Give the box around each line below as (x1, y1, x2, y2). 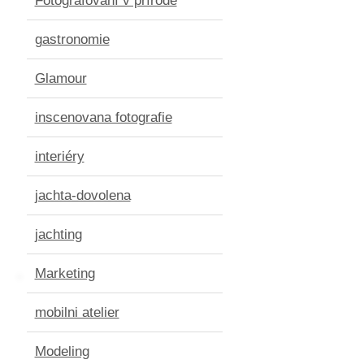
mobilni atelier (34, 304, 119, 320)
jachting (34, 226, 82, 242)
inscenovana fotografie (34, 109, 172, 125)
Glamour (34, 70, 87, 86)
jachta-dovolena (34, 187, 131, 203)
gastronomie (34, 31, 110, 47)
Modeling (34, 343, 89, 359)
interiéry (34, 148, 84, 164)
